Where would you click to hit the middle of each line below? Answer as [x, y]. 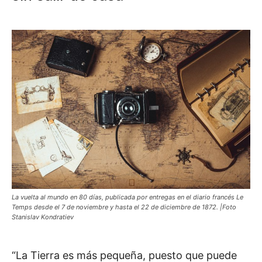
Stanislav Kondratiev [43, 217]
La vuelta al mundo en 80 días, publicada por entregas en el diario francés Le [127, 197]
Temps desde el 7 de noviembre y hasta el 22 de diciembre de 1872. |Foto [124, 207]
